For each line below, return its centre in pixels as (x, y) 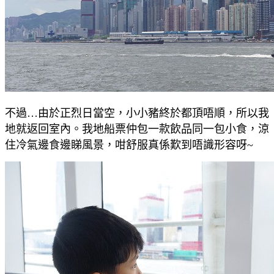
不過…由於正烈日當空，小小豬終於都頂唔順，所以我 (137, 113)
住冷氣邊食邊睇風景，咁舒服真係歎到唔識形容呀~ (129, 145)
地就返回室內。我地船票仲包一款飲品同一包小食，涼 (137, 129)
